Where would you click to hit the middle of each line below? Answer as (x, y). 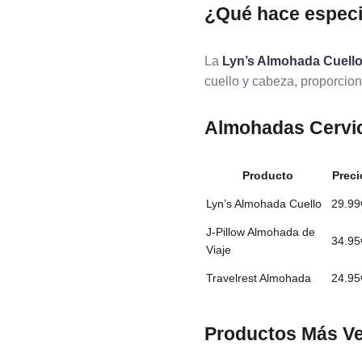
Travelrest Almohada (259, 278)
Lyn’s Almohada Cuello (264, 204)
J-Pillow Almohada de (261, 232)
